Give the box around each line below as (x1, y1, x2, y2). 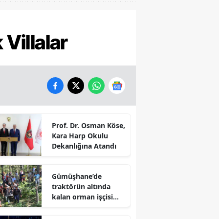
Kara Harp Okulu (51, 131, 108, 141)
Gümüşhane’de (51, 172, 102, 181)
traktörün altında (51, 182, 110, 192)
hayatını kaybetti (51, 202, 109, 212)
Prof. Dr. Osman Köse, (51, 121, 125, 131)
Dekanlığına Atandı (51, 141, 116, 151)
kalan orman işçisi (51, 192, 113, 202)
